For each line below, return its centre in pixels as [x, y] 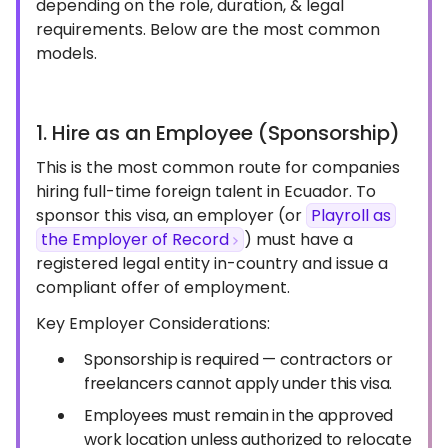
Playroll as [351, 215]
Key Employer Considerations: [153, 323]
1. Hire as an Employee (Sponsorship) [218, 133]
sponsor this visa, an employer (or [171, 215]
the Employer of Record [135, 239]
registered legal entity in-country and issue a [212, 263]
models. [66, 53]
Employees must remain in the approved [239, 415]
